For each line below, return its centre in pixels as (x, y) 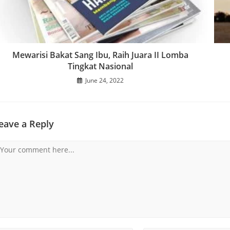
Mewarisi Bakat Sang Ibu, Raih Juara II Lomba (100, 55)
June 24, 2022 (104, 81)
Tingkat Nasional (100, 66)
